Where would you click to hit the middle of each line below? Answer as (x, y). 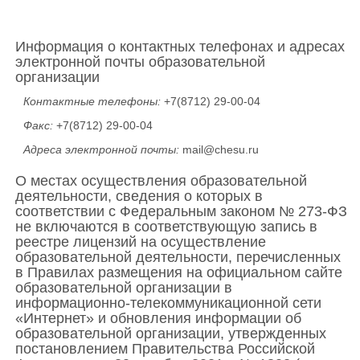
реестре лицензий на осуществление (141, 242)
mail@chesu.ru (221, 149)
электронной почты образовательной (140, 62)
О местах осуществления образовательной (161, 181)
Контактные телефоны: (92, 101)
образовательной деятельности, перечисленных (178, 257)
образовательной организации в (124, 288)
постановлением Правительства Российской (165, 349)
